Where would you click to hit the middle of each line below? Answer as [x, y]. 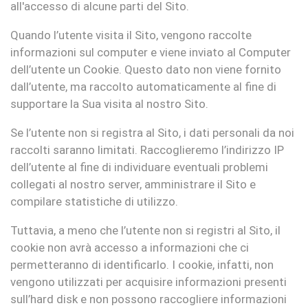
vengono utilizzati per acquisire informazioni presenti [148, 282]
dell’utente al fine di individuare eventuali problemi [139, 167]
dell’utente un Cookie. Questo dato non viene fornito [146, 69]
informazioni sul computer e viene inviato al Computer [151, 52]
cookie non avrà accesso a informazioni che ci [130, 247]
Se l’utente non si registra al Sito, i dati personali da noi [152, 133]
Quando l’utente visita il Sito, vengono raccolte [131, 35]
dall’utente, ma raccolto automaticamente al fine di [143, 87]
